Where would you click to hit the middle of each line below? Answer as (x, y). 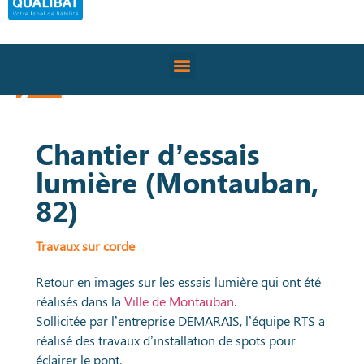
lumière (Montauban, (178, 182)
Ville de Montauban (180, 301)
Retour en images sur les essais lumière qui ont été (179, 282)
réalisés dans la (80, 301)
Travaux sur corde (86, 246)
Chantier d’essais (148, 154)
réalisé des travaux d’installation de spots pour (166, 340)
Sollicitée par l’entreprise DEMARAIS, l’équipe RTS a (181, 321)
